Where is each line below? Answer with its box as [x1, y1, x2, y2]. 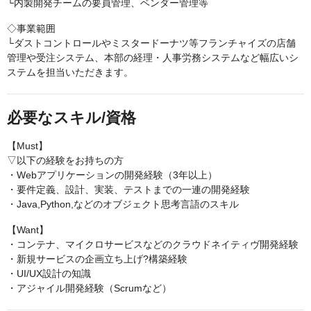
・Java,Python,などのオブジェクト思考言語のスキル [7, 199, 239, 210]
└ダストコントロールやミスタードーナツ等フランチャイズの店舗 [7, 37, 296, 49]
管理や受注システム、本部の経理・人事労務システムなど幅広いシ [7, 52, 299, 64]
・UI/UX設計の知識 [7, 268, 91, 280]
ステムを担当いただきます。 [7, 67, 133, 78]
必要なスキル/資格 [7, 109, 136, 127]
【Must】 [7, 140, 48, 152]
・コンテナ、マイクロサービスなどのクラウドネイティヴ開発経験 [7, 239, 299, 251]
